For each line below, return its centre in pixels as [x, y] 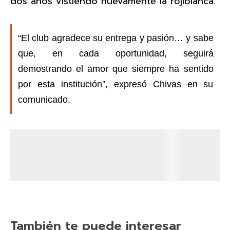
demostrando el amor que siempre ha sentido [116, 69]
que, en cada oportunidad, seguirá [116, 53]
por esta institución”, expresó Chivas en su [116, 84]
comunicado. [44, 100]
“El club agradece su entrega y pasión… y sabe [116, 38]
